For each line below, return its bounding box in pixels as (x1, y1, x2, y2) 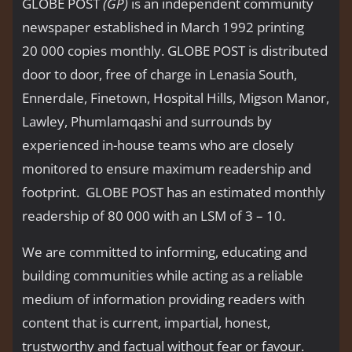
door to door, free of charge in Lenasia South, (22, 65, 297, 84)
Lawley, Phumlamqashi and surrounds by (22, 112, 272, 131)
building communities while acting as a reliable (22, 266, 303, 285)
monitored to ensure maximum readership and (22, 159, 311, 178)
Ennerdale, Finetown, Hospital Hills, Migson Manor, (22, 89, 329, 108)
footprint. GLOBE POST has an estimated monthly (22, 183, 325, 202)
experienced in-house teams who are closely (22, 136, 294, 155)
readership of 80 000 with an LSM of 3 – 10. (22, 207, 285, 225)
